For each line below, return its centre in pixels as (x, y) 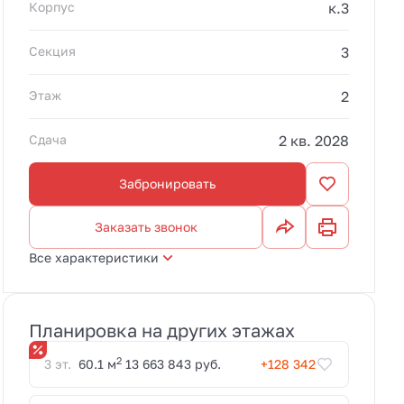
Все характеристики (94, 257)
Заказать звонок (146, 227)
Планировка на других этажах (162, 330)
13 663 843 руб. (173, 364)
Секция (52, 51)
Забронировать (167, 184)
